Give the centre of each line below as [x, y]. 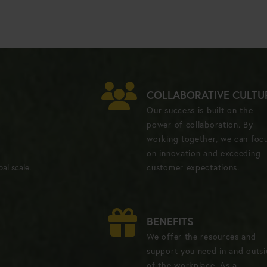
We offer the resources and [201, 236]
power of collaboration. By [200, 124]
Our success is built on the [200, 110]
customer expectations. [193, 167]
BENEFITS [170, 221]
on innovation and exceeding [204, 153]
